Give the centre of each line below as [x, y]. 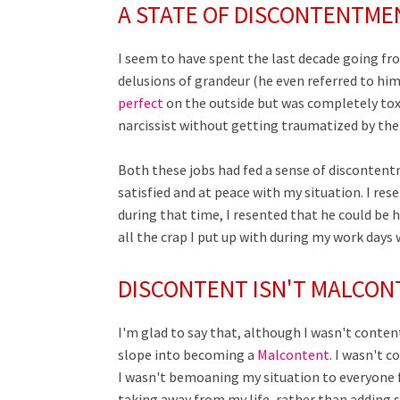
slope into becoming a [187, 354]
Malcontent [293, 354]
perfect [141, 103]
